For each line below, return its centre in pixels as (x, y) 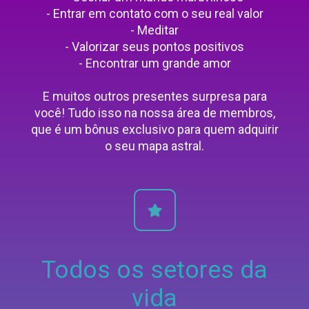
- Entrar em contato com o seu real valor (154, 14)
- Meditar (154, 30)
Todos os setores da (154, 270)
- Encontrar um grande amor (154, 63)
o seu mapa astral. (154, 146)
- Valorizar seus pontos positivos (154, 47)
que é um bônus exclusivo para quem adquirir (154, 130)
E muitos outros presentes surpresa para (154, 97)
